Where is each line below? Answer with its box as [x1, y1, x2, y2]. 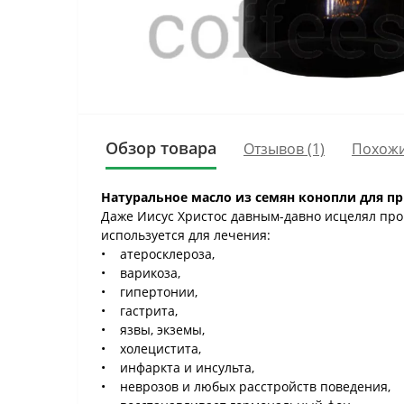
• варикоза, [101, 264, 180, 281]
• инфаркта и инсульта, [101, 359, 254, 376]
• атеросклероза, [101, 245, 215, 262]
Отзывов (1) [243, 138, 325, 159]
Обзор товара [106, 137, 216, 159]
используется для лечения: [101, 226, 271, 243]
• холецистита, [101, 340, 201, 357]
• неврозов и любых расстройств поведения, [101, 378, 390, 395]
